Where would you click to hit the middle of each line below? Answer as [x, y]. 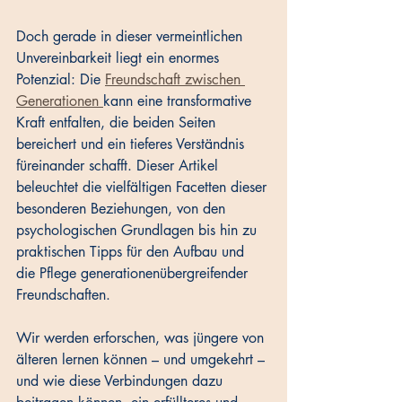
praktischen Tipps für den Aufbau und [132, 252]
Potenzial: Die [61, 80]
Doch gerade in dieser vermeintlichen [131, 37]
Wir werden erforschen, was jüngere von [142, 338]
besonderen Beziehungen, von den [123, 209]
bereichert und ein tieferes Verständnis [132, 144]
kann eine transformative [179, 101]
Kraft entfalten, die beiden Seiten [118, 123]
